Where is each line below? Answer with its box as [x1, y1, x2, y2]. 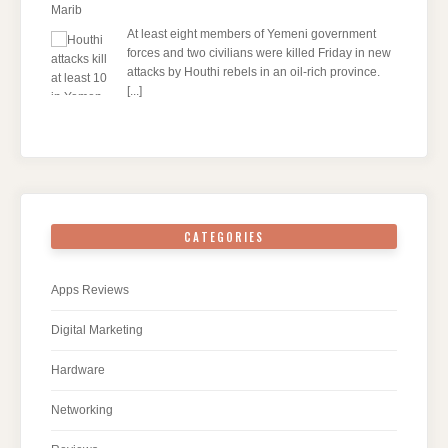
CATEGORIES [184, 228, 264, 245]
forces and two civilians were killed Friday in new [127, 46, 391, 61]
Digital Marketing [51, 323, 143, 338]
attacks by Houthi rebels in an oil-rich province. [127, 65, 380, 80]
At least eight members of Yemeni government [127, 27, 376, 42]
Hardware [51, 363, 105, 378]
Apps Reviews [51, 283, 129, 298]
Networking [51, 403, 113, 418]
